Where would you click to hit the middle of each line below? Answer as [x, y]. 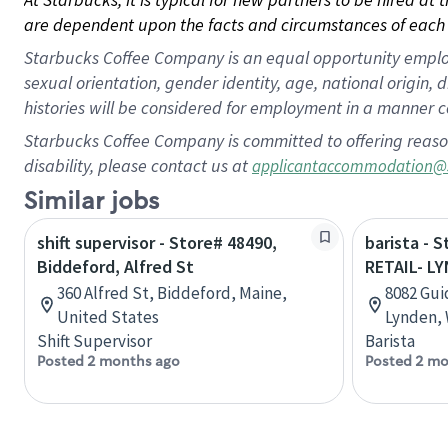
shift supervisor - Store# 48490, [157, 242]
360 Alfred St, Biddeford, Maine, [172, 293]
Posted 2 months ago [108, 361]
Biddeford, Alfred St [115, 266]
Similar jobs [91, 201]
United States [108, 317]
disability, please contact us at [138, 165]
